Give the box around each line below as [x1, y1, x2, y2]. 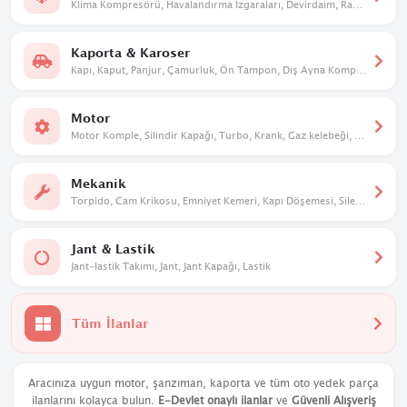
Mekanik [71, 174, 126, 191]
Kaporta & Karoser [71, 44, 190, 60]
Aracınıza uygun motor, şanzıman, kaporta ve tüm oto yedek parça [28, 376, 379, 390]
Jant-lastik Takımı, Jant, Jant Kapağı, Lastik [71, 259, 271, 272]
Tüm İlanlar [72, 315, 148, 331]
